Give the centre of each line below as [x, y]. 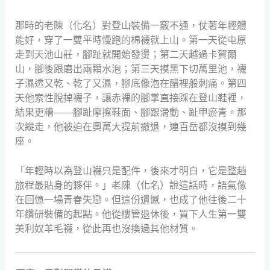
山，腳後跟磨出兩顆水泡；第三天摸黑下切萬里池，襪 [130, 69]
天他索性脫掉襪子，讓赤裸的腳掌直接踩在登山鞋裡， [130, 98]
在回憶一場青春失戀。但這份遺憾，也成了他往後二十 [130, 200]
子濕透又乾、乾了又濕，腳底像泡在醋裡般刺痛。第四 [130, 83]
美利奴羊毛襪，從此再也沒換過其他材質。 [106, 229]
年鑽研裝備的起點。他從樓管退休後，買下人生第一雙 [130, 215]
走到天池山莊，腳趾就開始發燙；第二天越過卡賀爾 [126, 54]
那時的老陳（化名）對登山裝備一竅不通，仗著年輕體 [130, 25]
